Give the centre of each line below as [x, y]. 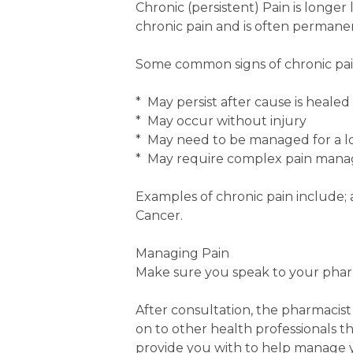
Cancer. [159, 216]
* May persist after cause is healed [243, 102]
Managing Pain [182, 253]
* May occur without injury [221, 121]
